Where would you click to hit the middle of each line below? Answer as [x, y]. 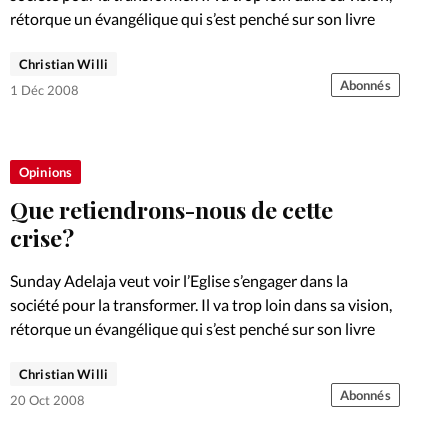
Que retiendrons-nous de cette [171, 209]
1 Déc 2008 [44, 90]
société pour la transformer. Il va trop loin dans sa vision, [201, 304]
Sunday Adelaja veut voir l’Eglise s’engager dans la [179, 280]
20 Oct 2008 [47, 399]
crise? [42, 237]
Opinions [46, 171]
